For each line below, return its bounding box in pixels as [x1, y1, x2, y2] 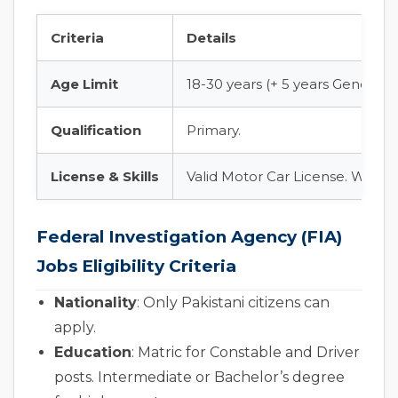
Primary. [187, 122, 241, 139]
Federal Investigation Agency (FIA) [36, 227, 342, 248]
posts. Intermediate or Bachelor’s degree [54, 369, 345, 386]
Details [187, 29, 236, 47]
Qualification [51, 122, 141, 139]
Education [54, 344, 131, 362]
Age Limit [51, 76, 118, 93]
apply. [54, 319, 96, 337]
